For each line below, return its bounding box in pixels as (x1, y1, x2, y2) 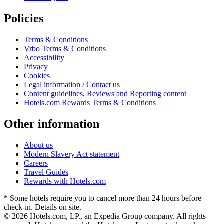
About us (24, 141, 53, 150)
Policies (4, 12, 43, 25)
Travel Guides (24, 168, 68, 177)
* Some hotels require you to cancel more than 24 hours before (4, 194, 201, 203)
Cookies (24, 71, 50, 80)
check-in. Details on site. (4, 203, 81, 212)
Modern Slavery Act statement (24, 150, 119, 159)
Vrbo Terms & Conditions (24, 44, 106, 53)
